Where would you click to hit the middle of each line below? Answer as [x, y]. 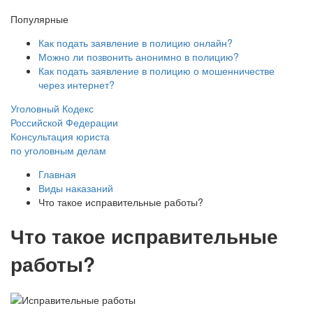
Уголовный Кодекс [52, 109]
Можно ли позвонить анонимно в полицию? [139, 57]
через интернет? [77, 85]
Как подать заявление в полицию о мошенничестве [156, 71]
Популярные [39, 19]
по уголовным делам [58, 151]
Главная [57, 174]
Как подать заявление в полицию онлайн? [136, 43]
